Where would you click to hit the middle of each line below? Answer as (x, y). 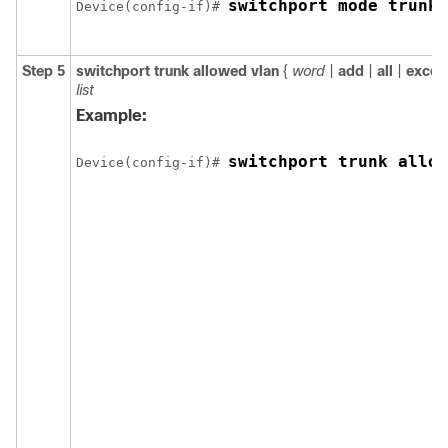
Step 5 (43, 71)
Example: (111, 115)
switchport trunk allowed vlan (177, 71)
